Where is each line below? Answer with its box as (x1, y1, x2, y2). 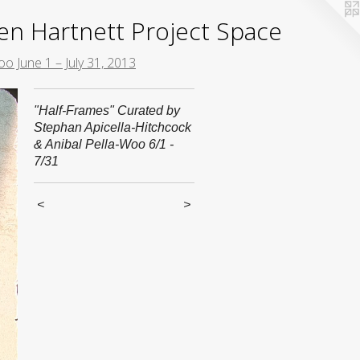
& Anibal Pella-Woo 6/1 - (34, 137, 174, 151)
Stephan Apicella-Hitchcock (34, 121, 192, 134)
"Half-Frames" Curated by (34, 104, 181, 117)
